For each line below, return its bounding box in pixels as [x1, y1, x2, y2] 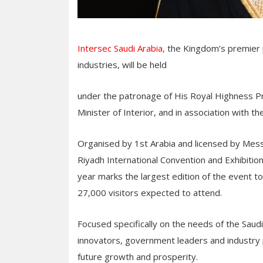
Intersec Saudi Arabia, [77, 42, 165, 54]
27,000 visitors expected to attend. [77, 186, 222, 198]
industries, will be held [77, 58, 167, 70]
